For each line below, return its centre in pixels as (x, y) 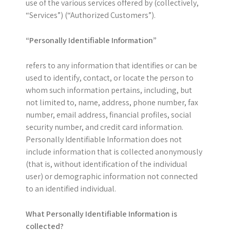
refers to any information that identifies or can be (111, 65)
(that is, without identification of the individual (107, 164)
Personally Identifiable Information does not (104, 139)
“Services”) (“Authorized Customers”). (91, 15)
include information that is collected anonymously (114, 152)
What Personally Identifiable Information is (101, 214)
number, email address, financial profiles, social (109, 115)
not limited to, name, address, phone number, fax (112, 102)
